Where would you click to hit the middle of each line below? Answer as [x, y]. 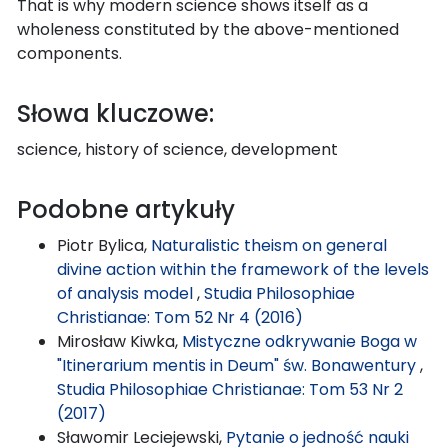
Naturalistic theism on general [269, 245]
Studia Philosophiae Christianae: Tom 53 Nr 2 [230, 389]
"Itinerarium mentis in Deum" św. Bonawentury [238, 365]
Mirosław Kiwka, [119, 341]
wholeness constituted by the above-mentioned [208, 29]
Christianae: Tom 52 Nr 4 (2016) [180, 317]
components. [69, 53]
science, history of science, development [177, 149]
